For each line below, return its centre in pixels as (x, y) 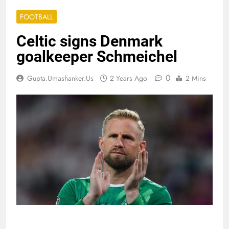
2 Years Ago (129, 78)
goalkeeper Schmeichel (97, 57)
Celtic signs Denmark (89, 41)
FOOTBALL (37, 17)
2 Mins (196, 78)
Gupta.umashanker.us (60, 78)
